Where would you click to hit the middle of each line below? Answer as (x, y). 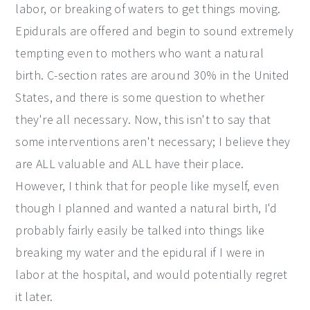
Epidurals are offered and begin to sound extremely (155, 30)
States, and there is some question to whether (140, 97)
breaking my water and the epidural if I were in (140, 252)
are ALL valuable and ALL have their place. (130, 163)
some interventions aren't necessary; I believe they (153, 141)
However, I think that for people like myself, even (147, 185)
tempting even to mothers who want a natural (139, 53)
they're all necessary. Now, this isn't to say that (143, 119)
